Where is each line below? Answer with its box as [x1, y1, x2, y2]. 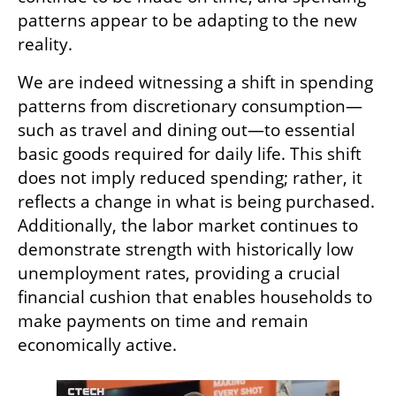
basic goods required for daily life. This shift [18, 141, 362, 165]
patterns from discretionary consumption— [18, 94, 362, 118]
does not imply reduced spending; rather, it [18, 165, 362, 189]
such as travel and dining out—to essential [18, 118, 355, 141]
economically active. [18, 332, 177, 356]
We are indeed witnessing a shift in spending [18, 70, 373, 94]
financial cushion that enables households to [18, 285, 372, 308]
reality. [18, 32, 72, 56]
